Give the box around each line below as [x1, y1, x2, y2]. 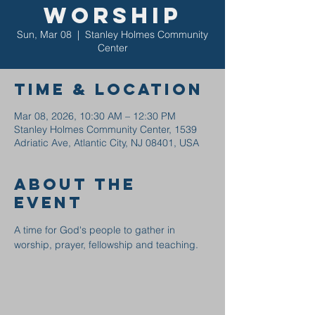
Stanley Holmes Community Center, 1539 [14, 123, 197, 136]
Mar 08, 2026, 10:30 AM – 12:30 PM [14, 110, 176, 122]
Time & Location [14, 79, 203, 99]
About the [14, 174, 136, 194]
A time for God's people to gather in [14, 224, 178, 236]
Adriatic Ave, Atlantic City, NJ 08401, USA [14, 136, 199, 149]
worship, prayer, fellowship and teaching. [14, 238, 204, 251]
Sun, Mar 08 [17, 28, 72, 41]
